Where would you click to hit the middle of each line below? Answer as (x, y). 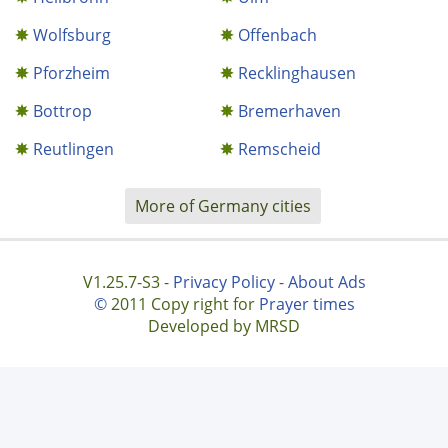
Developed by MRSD (224, 326)
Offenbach (278, 35)
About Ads (326, 282)
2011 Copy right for (182, 304)
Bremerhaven (290, 111)
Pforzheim (71, 73)
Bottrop (62, 111)
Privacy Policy (223, 282)
